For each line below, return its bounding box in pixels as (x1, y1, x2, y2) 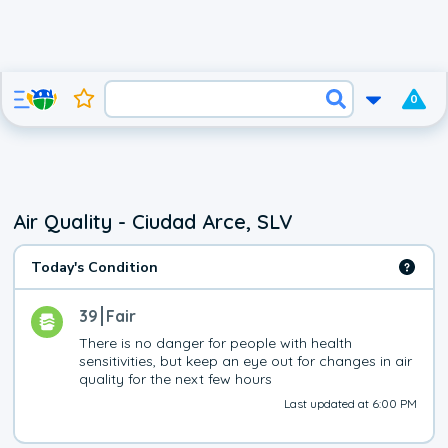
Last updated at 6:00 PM (283, 396, 417, 411)
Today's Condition (31, 257, 159, 277)
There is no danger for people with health (79, 334, 353, 352)
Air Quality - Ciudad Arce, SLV (13, 209, 293, 234)
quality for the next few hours (79, 370, 273, 388)
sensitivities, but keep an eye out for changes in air (79, 352, 413, 370)
